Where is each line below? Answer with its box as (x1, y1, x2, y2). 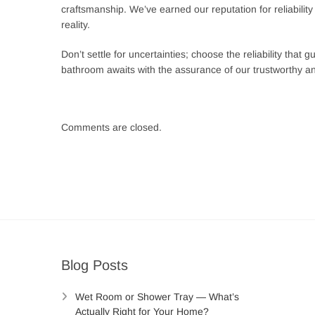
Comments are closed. (61, 122, 162, 134)
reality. (61, 19, 90, 31)
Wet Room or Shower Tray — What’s (75, 291, 239, 303)
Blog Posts (61, 257, 128, 274)
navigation (60, 172, 142, 193)
